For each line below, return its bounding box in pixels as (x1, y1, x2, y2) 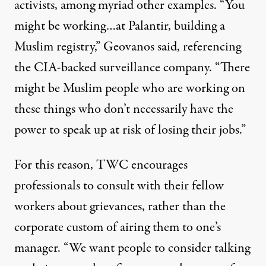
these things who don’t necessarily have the (14, 100, 233, 119)
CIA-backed (34, 58, 96, 77)
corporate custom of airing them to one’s (14, 218, 221, 237)
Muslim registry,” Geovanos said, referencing (14, 37, 241, 56)
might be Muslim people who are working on (14, 79, 245, 98)
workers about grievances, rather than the (14, 197, 226, 216)
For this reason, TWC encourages (14, 156, 188, 175)
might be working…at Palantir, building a (14, 17, 225, 36)
